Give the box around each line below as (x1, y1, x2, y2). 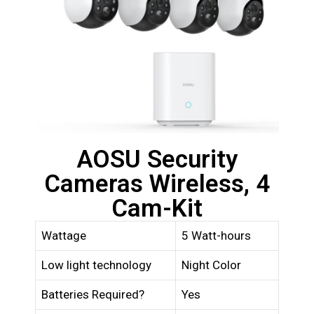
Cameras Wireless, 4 (44, 170, 270, 199)
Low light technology (41, 258, 151, 273)
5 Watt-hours (182, 228, 251, 243)
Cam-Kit (111, 194, 203, 224)
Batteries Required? (41, 287, 144, 302)
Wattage (41, 228, 86, 243)
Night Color (182, 258, 241, 273)
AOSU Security (76, 145, 238, 175)
